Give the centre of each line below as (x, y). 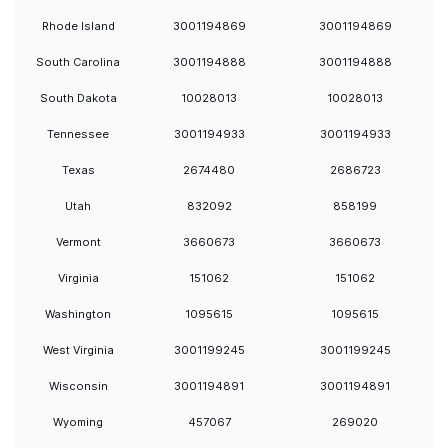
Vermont (78, 242)
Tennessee (78, 134)
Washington (78, 314)
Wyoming (78, 422)
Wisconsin (78, 386)
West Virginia (78, 350)
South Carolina (78, 62)
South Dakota (78, 98)
